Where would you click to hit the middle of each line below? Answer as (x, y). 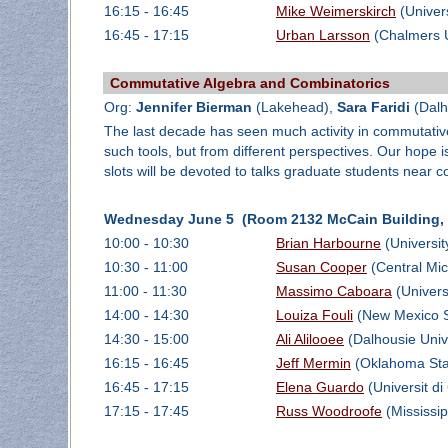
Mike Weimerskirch (335, 11)
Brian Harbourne (328, 243)
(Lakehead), (294, 107)
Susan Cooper (321, 267)
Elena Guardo (319, 387)
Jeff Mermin (313, 363)
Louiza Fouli (314, 315)
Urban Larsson (322, 35)
